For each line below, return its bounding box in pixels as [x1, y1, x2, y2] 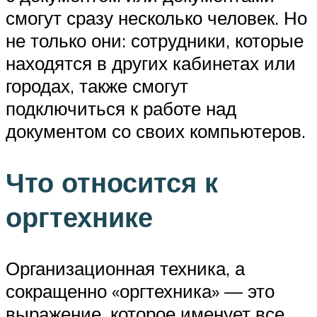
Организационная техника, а [6, 256, 245, 279]
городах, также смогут [6, 74, 188, 97]
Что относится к [6, 164, 218, 200]
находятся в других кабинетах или [6, 51, 296, 74]
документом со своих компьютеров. [6, 119, 306, 142]
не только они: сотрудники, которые [6, 28, 304, 52]
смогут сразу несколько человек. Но [6, 6, 307, 29]
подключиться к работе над [6, 96, 236, 120]
